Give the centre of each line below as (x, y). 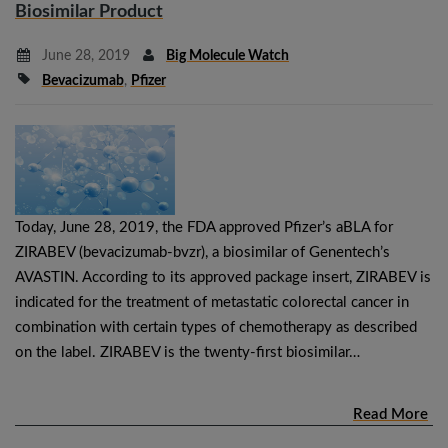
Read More (390, 414)
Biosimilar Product (89, 11)
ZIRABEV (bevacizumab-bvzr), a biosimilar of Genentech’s (202, 252)
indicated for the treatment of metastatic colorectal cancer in (212, 302)
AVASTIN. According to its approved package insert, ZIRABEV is (223, 277)
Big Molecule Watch (227, 55)
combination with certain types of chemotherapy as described (216, 327)
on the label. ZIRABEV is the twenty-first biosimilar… (187, 352)
